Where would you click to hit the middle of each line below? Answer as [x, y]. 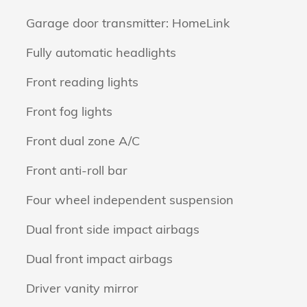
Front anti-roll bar [77, 170]
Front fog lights [69, 111]
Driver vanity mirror [82, 288]
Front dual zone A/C [83, 141]
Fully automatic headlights [101, 52]
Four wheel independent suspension [130, 200]
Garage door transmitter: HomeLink [128, 23]
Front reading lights [82, 82]
